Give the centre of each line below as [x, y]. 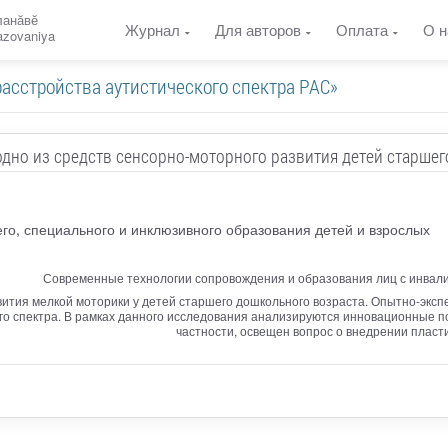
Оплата [362, 29]
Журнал [152, 29]
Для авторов [258, 29]
